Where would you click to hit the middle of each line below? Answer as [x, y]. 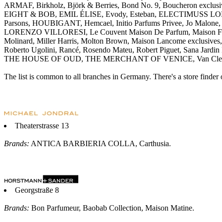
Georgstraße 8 [37, 190]
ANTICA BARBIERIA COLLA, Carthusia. [100, 143]
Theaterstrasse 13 [42, 125]
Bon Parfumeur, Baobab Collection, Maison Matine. [112, 208]
